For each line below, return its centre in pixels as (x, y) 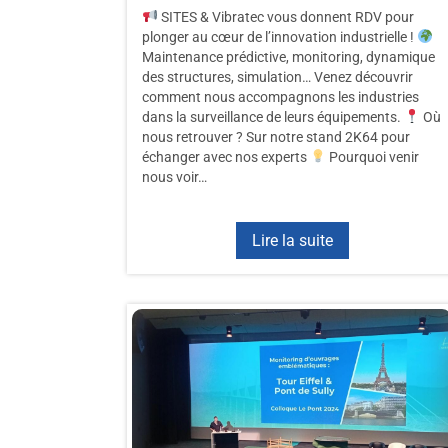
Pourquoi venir (372, 157)
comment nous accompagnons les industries (280, 97)
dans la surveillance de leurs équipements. (273, 117)
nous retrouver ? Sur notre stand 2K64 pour (276, 137)
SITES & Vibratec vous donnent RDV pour (285, 17)
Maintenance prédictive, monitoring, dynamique (288, 57)
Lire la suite (292, 240)
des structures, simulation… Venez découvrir (277, 77)
